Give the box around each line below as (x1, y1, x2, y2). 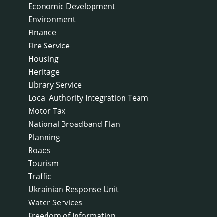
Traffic (28, 170, 51, 182)
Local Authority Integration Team (28, 92, 148, 103)
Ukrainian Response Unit (28, 184, 119, 195)
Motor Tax (28, 105, 65, 116)
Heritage (28, 66, 60, 77)
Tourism (28, 157, 59, 169)
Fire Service (28, 40, 70, 51)
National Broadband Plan (28, 118, 120, 129)
